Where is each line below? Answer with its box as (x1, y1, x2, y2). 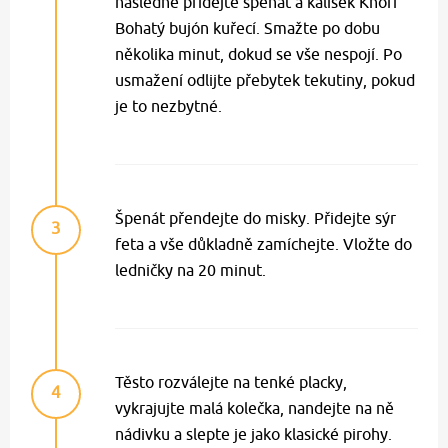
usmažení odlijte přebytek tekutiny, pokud (115, 71, 415, 90)
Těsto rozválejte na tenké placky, (115, 373, 347, 392)
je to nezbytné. (115, 97, 222, 116)
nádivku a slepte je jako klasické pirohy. (115, 425, 392, 444)
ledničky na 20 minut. (115, 261, 266, 280)
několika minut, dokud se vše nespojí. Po (115, 45, 402, 64)
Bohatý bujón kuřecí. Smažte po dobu (115, 19, 380, 38)
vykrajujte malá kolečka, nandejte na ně (115, 399, 394, 418)
